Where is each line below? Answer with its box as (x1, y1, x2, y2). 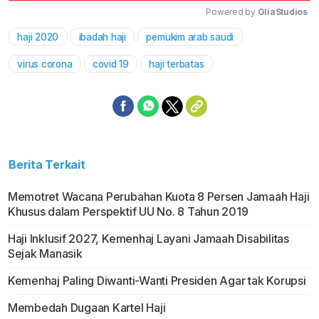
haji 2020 (17, 31, 59, 43)
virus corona (17, 58, 73, 70)
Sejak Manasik (7, 246, 83, 261)
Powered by (206, 6, 258, 17)
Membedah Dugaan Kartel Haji (7, 300, 166, 315)
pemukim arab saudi (146, 31, 234, 43)
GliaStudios (257, 6, 308, 17)
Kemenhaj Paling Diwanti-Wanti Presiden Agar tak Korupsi (7, 273, 306, 288)
